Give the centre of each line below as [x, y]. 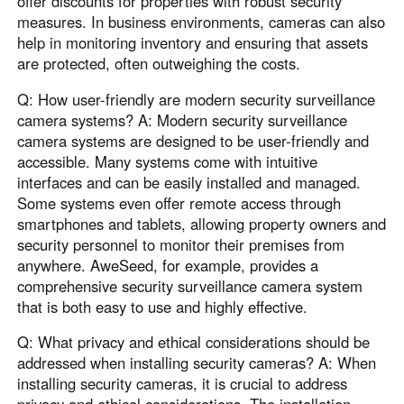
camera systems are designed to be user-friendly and [193, 140]
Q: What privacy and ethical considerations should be [194, 342]
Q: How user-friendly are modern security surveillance [197, 99]
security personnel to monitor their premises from [181, 244]
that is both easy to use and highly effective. [163, 306]
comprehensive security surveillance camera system [190, 285]
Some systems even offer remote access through [179, 202]
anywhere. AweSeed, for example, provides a [168, 265]
